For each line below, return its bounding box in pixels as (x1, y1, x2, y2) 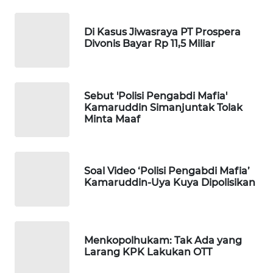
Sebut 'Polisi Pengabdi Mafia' (84, 90, 227, 102)
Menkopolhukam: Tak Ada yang (84, 235, 242, 247)
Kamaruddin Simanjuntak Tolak (84, 101, 243, 113)
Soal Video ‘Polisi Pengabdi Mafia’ (84, 165, 250, 177)
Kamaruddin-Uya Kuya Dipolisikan (84, 177, 255, 189)
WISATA (27, 44, 55, 55)
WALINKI (24, 255, 57, 266)
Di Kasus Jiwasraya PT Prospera (84, 26, 241, 38)
